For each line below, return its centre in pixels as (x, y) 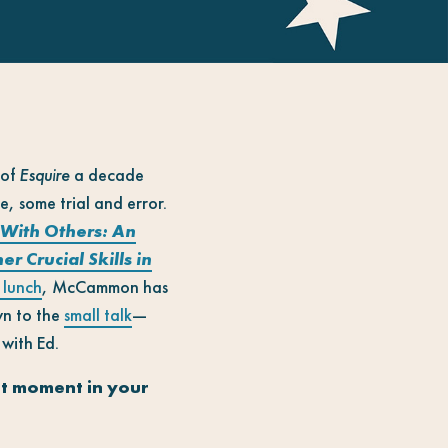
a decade (107, 174)
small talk (98, 314)
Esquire (44, 174)
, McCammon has (105, 286)
